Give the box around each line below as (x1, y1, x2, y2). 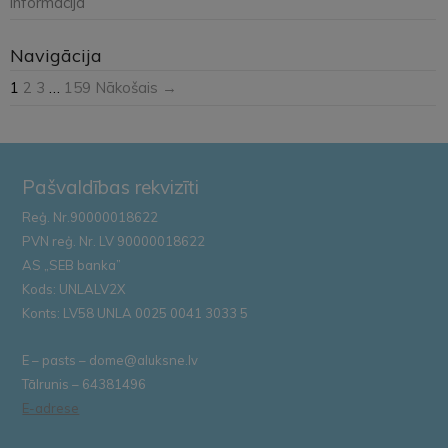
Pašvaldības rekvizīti (22, 174, 200, 199)
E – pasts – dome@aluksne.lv (22, 351, 199, 368)
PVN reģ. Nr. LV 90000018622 (22, 232, 206, 249)
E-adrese (22, 399, 80, 416)
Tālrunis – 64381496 (22, 375, 147, 392)
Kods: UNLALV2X (22, 280, 126, 297)
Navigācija (10, 43, 102, 67)
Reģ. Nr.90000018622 (22, 208, 159, 225)
